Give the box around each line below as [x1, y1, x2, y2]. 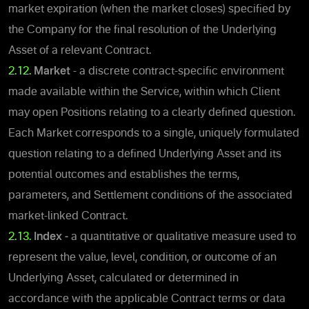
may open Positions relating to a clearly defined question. [8, 107, 295, 119]
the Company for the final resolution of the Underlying [8, 24, 277, 36]
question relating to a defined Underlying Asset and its [8, 148, 281, 160]
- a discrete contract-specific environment [73, 66, 284, 77]
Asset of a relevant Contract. [8, 45, 151, 57]
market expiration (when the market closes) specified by [8, 3, 290, 15]
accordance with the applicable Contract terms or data [8, 293, 286, 305]
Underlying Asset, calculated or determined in [8, 272, 239, 284]
